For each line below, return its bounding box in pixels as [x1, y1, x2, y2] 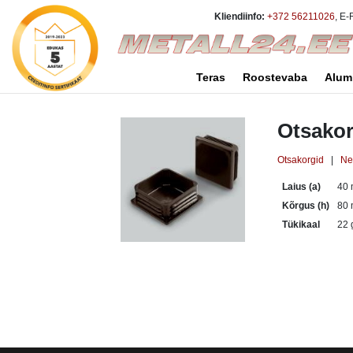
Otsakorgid [277, 154, 324, 165]
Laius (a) [282, 181, 321, 192]
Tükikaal [282, 219, 320, 230]
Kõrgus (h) [282, 200, 329, 211]
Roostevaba [243, 71, 307, 84]
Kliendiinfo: [214, 11, 265, 22]
